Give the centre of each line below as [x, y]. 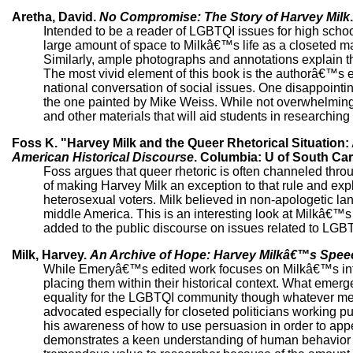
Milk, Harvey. [51, 255]
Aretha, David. [56, 17]
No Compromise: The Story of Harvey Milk [225, 17]
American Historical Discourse [103, 158]
